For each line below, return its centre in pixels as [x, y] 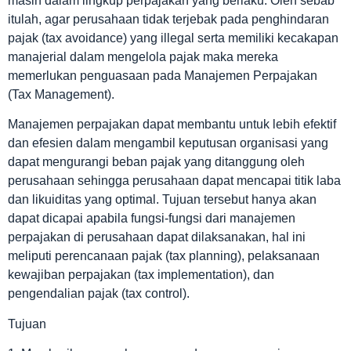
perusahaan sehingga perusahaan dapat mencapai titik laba [174, 181]
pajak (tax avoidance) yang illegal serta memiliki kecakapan [173, 38]
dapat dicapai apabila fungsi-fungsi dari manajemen [152, 219]
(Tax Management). [61, 94]
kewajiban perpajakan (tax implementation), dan [141, 275]
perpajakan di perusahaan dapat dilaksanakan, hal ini [157, 237]
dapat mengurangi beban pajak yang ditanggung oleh [156, 162]
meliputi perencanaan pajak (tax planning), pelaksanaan [164, 256]
